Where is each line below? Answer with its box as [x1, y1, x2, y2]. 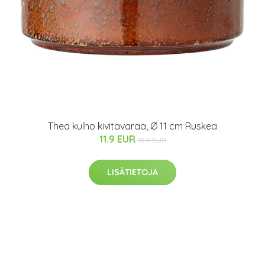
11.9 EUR [99, 132, 138, 145]
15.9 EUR [137, 135, 166, 144]
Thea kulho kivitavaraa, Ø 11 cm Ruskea [48, 119, 217, 132]
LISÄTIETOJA [107, 166, 158, 177]
